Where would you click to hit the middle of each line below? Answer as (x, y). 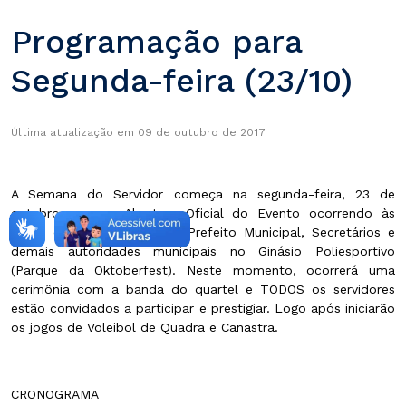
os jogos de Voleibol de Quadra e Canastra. (145, 328)
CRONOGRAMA (55, 395)
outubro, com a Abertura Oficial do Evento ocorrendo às (203, 213)
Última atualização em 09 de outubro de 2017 (138, 133)
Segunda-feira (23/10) (182, 81)
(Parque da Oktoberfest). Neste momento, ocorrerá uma (203, 271)
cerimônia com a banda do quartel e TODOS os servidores (203, 290)
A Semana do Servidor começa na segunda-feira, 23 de (203, 194)
